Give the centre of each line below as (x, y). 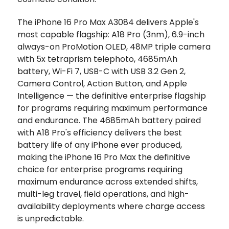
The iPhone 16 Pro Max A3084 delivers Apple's (108, 22)
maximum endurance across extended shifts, (108, 181)
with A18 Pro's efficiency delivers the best (100, 132)
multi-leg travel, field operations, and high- (103, 194)
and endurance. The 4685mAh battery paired (109, 120)
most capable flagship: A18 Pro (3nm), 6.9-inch (111, 34)
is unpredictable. (51, 218)
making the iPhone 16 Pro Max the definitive (104, 157)
